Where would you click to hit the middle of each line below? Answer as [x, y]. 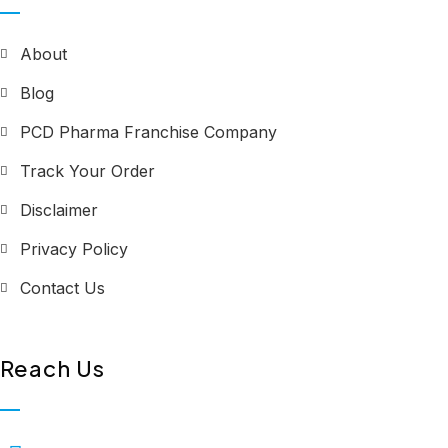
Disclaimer [59, 210]
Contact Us [62, 288]
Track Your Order [87, 171]
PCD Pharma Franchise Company [148, 132]
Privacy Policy [74, 249]
